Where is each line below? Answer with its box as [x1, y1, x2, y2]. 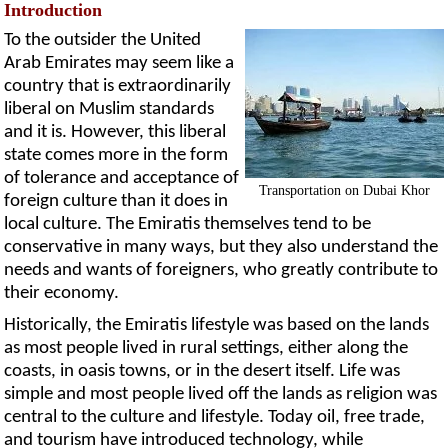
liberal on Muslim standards [4, 100, 215, 120]
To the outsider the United [4, 31, 202, 51]
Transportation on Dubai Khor [258, 182, 430, 199]
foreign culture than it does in [4, 192, 229, 212]
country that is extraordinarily [4, 77, 232, 97]
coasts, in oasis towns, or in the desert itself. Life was [4, 362, 401, 382]
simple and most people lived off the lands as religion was [4, 385, 438, 405]
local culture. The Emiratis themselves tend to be [4, 215, 372, 235]
